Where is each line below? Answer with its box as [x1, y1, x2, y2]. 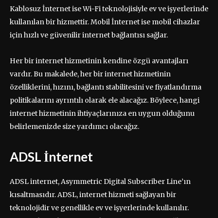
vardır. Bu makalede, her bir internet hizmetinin [10, 69, 171, 78]
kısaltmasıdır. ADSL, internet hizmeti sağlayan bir [10, 190, 176, 199]
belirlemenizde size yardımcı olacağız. [10, 122, 139, 131]
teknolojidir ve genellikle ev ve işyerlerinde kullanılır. [10, 203, 189, 212]
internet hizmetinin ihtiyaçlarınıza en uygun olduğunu [10, 109, 195, 118]
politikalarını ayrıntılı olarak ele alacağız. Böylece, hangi [10, 95, 200, 105]
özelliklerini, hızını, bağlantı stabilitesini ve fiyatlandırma [10, 82, 201, 91]
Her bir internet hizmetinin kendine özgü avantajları [10, 56, 188, 65]
